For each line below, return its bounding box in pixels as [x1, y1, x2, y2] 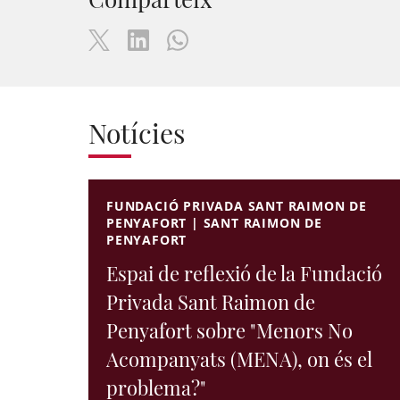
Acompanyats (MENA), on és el [106, 346, 372, 372]
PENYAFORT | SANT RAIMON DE [106, 214, 322, 231]
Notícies [88, 115, 185, 151]
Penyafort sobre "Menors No [106, 317, 353, 344]
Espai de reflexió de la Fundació [106, 260, 382, 287]
